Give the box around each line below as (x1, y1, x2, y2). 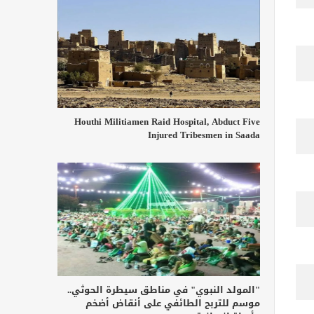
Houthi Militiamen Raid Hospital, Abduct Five (74, 112, 260, 130)
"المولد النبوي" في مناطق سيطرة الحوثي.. (67, 281, 260, 299)
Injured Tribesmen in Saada (148, 125, 260, 144)
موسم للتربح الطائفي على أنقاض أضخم (86, 294, 260, 313)
